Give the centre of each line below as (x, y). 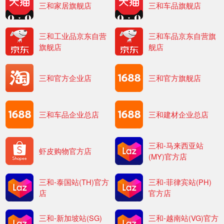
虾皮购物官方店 (65, 150)
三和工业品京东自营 (73, 36)
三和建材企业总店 (178, 114)
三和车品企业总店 (69, 114)
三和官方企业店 (65, 78)
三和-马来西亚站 (176, 145)
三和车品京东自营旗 (182, 36)
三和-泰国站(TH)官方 (74, 181)
